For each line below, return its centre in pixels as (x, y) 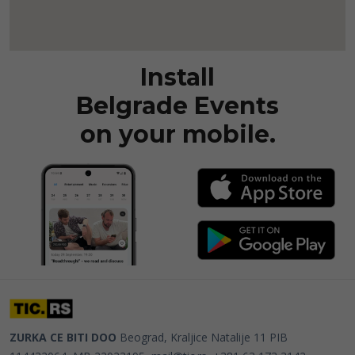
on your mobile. (177, 134)
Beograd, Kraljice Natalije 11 (193, 337)
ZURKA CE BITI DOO (63, 337)
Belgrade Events (177, 105)
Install (177, 77)
